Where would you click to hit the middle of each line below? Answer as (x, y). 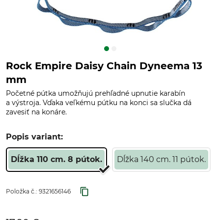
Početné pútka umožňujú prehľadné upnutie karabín (96, 93)
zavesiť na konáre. (36, 112)
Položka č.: (22, 191)
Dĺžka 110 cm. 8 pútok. (56, 159)
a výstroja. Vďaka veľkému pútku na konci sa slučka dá (99, 103)
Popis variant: (34, 137)
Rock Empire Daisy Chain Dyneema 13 (104, 66)
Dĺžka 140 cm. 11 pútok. (161, 159)
